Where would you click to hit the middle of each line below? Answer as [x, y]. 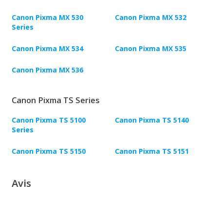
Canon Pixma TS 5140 [152, 120]
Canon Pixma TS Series [56, 100]
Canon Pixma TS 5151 [152, 151]
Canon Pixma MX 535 [151, 49]
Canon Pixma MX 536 [47, 70]
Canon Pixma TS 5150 [49, 151]
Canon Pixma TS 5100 [49, 120]
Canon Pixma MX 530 [47, 18]
